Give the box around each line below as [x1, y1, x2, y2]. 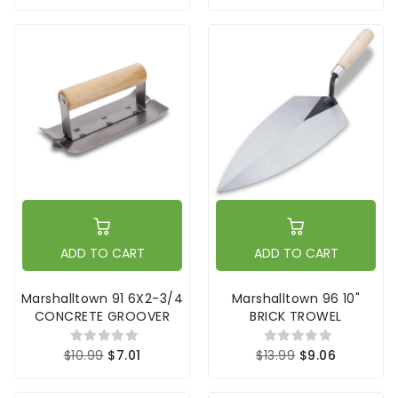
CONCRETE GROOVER [34, 307, 171, 326]
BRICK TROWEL [250, 307, 342, 326]
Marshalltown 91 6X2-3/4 [20, 290, 184, 308]
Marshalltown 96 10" [231, 290, 361, 308]
